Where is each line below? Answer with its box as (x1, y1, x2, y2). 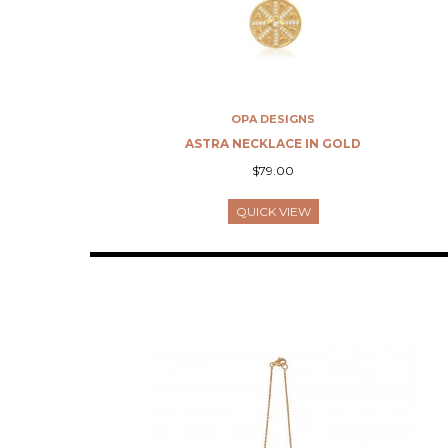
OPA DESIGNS (231, 111, 316, 126)
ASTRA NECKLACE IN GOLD (185, 135, 362, 151)
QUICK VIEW (235, 203, 311, 219)
